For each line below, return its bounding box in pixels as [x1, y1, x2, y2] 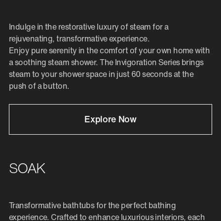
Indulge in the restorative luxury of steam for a [9, 21, 169, 33]
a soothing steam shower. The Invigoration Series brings [9, 56, 204, 69]
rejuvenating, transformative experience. [9, 33, 149, 45]
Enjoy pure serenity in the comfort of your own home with [9, 44, 210, 57]
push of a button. [9, 80, 70, 92]
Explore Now [84, 112, 137, 126]
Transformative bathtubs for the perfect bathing [9, 199, 176, 212]
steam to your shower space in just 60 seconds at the [9, 68, 194, 80]
